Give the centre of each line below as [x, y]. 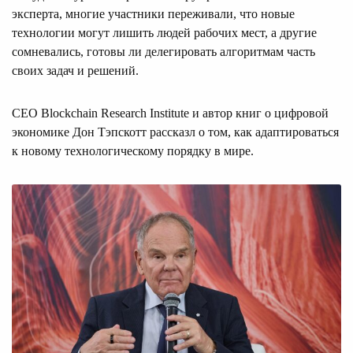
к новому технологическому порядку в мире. [133, 151]
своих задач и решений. [75, 71]
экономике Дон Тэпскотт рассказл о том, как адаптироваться [175, 132]
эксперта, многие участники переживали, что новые [153, 14]
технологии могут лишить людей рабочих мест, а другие [164, 33]
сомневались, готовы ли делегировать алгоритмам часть [163, 52]
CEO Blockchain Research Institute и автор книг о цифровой [170, 113]
